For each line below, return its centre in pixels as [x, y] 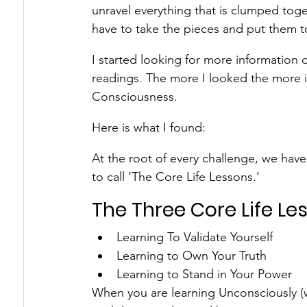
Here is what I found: [149, 127]
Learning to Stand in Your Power [204, 274]
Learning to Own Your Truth [192, 256]
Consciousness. [135, 97]
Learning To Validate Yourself [195, 237]
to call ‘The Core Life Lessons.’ [176, 177]
